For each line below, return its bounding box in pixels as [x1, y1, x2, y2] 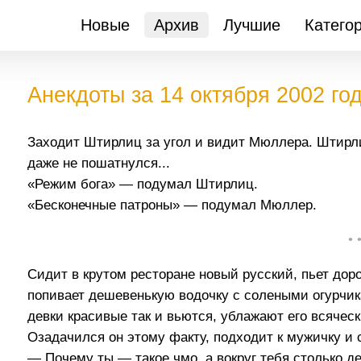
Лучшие [222, 16, 280, 34]
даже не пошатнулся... [27, 156, 171, 171]
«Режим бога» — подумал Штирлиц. [27, 176, 259, 192]
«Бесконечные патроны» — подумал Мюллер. [27, 197, 317, 213]
